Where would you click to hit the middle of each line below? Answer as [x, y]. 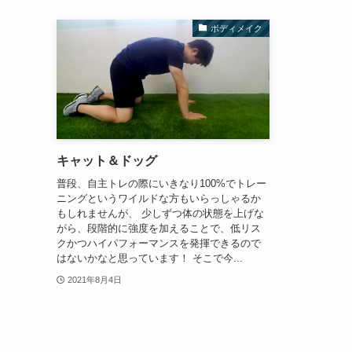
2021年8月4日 [94, 279]
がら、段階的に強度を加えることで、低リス [159, 228]
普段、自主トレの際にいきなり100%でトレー [161, 183]
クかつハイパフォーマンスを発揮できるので [159, 243]
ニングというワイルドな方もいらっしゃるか [159, 198]
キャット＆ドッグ [107, 161]
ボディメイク [237, 28]
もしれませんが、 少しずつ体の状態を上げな [160, 213]
